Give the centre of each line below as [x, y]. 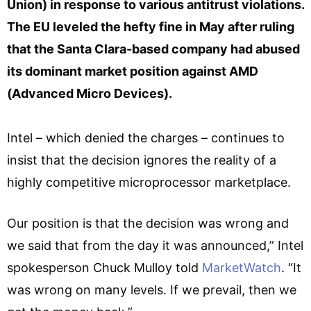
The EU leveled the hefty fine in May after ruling [151, 26]
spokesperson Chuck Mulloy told [104, 267]
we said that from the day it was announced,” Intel [155, 245]
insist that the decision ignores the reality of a [142, 160]
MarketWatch [242, 267]
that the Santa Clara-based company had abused [153, 49]
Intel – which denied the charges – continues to [146, 137]
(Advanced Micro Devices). [90, 93]
